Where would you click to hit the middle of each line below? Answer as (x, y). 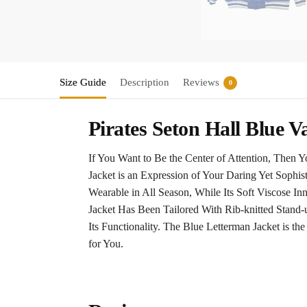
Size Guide (83, 83)
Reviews (201, 83)
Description (145, 83)
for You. (106, 244)
